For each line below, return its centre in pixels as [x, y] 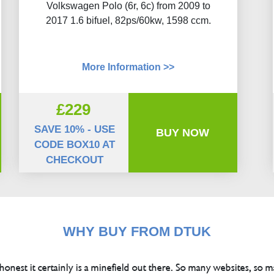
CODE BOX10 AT [75, 145]
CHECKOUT [75, 160]
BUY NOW [183, 132]
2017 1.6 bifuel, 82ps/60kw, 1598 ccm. [128, 20]
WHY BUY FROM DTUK [137, 231]
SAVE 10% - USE [75, 129]
